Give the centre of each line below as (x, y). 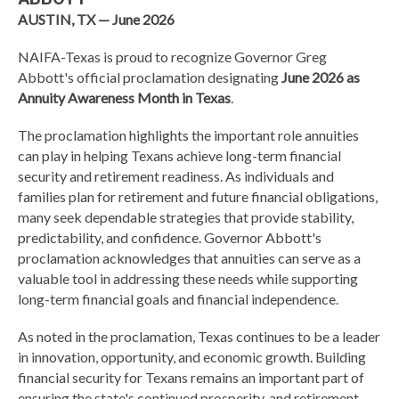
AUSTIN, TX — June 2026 (96, 19)
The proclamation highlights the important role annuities (188, 134)
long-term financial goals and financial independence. (178, 298)
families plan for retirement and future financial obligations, (198, 196)
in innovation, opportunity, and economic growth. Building (192, 356)
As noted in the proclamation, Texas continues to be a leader (199, 336)
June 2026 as (321, 77)
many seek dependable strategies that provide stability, (186, 216)
